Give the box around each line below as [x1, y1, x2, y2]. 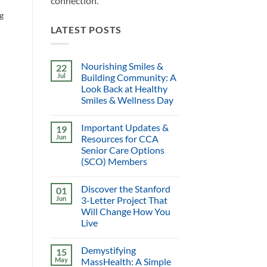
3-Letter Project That [80, 194, 167, 206]
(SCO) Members [80, 156, 147, 167]
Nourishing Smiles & [80, 60, 163, 72]
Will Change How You [80, 206, 170, 218]
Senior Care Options [80, 144, 164, 156]
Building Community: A [80, 72, 176, 83]
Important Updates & [80, 122, 169, 133]
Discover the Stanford [80, 183, 170, 195]
